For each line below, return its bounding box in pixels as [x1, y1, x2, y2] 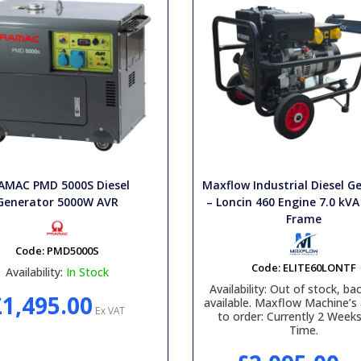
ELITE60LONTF [283, 260, 357, 275]
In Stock [65, 264, 109, 280]
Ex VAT [92, 304, 125, 317]
